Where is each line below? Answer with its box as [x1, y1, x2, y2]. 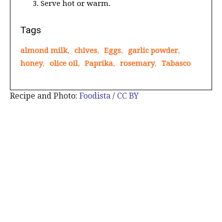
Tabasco [162, 59, 191, 68]
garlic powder [128, 46, 178, 55]
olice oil [50, 59, 78, 68]
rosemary [120, 59, 155, 68]
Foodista [79, 91, 111, 101]
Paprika [85, 59, 113, 68]
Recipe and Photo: [10, 91, 79, 101]
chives [74, 46, 97, 55]
